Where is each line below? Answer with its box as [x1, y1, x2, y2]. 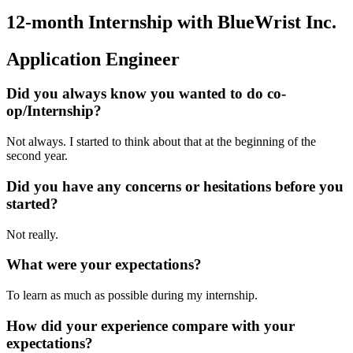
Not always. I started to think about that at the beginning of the [6, 135, 316, 149]
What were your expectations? [6, 256, 202, 273]
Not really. [6, 227, 58, 241]
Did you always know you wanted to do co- [6, 85, 286, 102]
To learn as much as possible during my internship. [6, 288, 261, 303]
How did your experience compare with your [6, 317, 295, 334]
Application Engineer [6, 48, 180, 69]
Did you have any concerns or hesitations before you [6, 177, 344, 195]
